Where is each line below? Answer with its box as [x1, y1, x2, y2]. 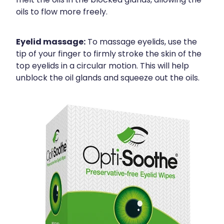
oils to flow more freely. [16, 5, 107, 19]
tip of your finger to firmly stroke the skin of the [16, 47, 201, 61]
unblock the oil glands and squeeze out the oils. [16, 71, 199, 85]
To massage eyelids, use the [85, 35, 197, 49]
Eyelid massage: [16, 35, 85, 49]
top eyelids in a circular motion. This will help [16, 59, 189, 73]
